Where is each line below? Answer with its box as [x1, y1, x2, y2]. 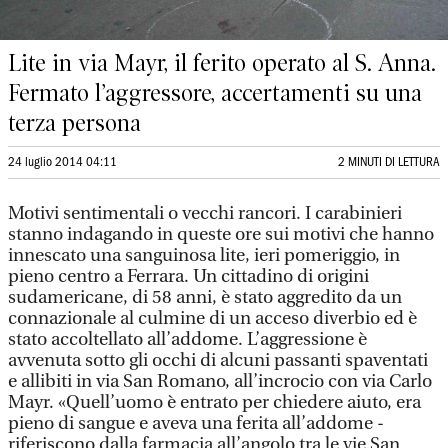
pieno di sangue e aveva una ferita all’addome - [8, 413, 384, 434]
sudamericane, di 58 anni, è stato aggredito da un [8, 287, 402, 308]
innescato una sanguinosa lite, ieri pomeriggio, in [8, 245, 400, 266]
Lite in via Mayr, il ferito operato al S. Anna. [8, 49, 436, 77]
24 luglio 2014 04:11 [8, 157, 117, 168]
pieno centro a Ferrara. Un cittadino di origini [8, 266, 369, 287]
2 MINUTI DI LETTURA [338, 157, 440, 168]
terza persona [8, 109, 141, 137]
